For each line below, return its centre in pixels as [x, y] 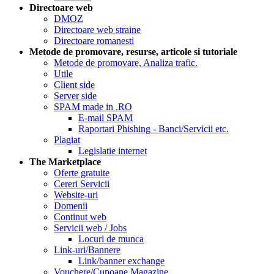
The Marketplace [65, 162]
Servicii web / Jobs [90, 228]
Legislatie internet [113, 151]
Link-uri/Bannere [87, 250]
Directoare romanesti [94, 41]
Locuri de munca [111, 239]
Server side [75, 96]
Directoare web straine [97, 30]
